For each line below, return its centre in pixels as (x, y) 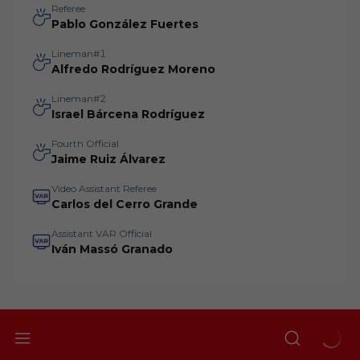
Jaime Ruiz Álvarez (108, 159)
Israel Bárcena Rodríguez (128, 114)
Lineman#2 (79, 98)
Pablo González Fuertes (125, 24)
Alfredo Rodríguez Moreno (133, 69)
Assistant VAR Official (102, 233)
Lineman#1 (79, 53)
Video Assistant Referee (104, 188)
